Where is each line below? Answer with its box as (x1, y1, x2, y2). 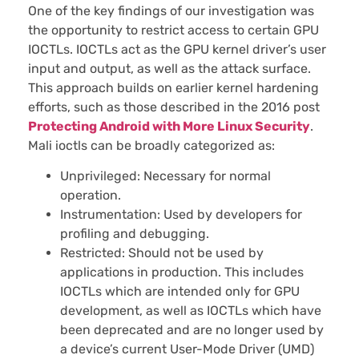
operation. (60, 188, 121, 204)
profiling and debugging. (60, 226, 209, 242)
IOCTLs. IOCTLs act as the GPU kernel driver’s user (28, 41, 326, 57)
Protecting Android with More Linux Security (28, 118, 310, 134)
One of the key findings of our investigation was (28, 2, 314, 18)
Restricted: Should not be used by (60, 245, 264, 261)
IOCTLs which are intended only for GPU (60, 284, 300, 300)
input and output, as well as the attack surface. (28, 60, 311, 76)
